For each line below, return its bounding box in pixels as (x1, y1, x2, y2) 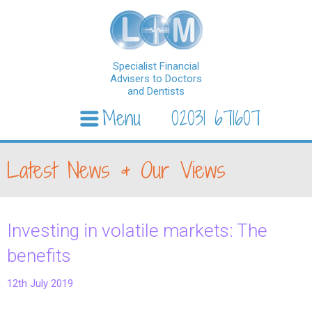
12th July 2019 (7, 277, 73, 290)
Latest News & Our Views (7, 155, 226, 185)
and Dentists (127, 85, 185, 97)
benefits (7, 245, 71, 266)
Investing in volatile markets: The (7, 220, 267, 241)
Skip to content (5, 142, 71, 153)
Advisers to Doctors (110, 72, 202, 85)
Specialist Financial (113, 60, 199, 72)
